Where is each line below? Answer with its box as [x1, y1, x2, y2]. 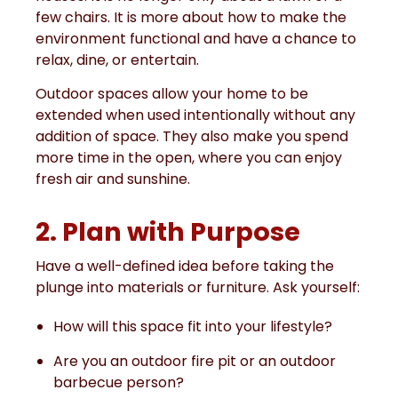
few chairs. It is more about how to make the [36, 6, 346, 28]
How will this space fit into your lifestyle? [53, 316, 332, 338]
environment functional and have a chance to [36, 28, 356, 49]
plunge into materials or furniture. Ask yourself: [36, 277, 360, 298]
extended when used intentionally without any [36, 105, 355, 126]
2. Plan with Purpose [36, 214, 300, 251]
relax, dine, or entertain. [36, 49, 199, 70]
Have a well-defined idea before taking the [36, 256, 334, 277]
